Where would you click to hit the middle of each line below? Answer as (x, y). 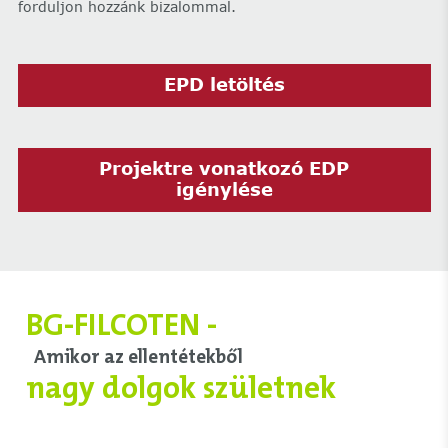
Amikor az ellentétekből (139, 356)
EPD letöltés (224, 84)
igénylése (224, 189)
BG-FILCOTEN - (121, 324)
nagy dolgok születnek (180, 387)
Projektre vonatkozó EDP (224, 168)
